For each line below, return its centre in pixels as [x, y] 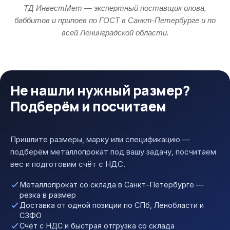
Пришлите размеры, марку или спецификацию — [100, 139]
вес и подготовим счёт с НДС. [68, 164]
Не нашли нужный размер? [100, 90]
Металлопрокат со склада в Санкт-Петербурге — [112, 185]
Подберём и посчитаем [88, 106]
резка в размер [48, 195]
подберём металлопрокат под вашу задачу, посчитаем [113, 152]
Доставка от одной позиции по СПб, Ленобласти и [112, 205]
